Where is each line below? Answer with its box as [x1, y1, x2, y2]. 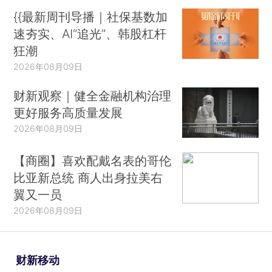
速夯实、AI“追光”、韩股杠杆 [13, 25, 167, 41]
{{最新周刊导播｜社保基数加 [13, 8, 168, 24]
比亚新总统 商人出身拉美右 [13, 170, 163, 186]
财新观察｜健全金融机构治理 [13, 87, 172, 103]
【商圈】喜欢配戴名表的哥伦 [13, 153, 172, 169]
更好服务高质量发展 [13, 104, 123, 120]
